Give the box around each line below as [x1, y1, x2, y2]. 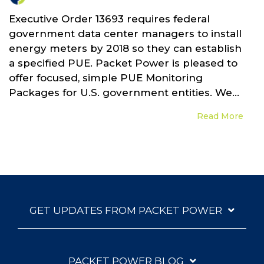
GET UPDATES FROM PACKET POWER [29, 204, 222, 216]
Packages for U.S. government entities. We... [9, 87, 239, 99]
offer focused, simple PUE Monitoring [9, 72, 203, 84]
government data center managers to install [9, 28, 242, 40]
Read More [197, 110, 243, 121]
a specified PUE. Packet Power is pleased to [9, 57, 237, 70]
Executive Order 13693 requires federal [9, 13, 210, 25]
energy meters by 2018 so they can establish [9, 42, 242, 55]
